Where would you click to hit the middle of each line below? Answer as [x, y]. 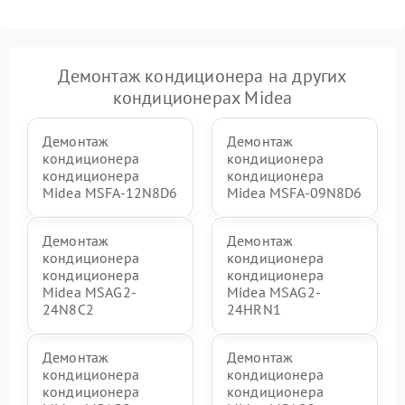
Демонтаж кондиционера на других [202, 76]
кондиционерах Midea [202, 98]
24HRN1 [254, 309]
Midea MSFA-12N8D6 [110, 193]
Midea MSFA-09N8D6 [295, 193]
